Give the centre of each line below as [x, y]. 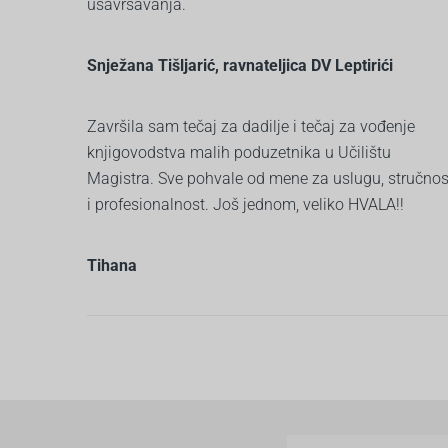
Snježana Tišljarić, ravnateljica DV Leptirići [240, 65]
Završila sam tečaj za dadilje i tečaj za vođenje [251, 126]
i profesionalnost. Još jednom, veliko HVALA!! [245, 204]
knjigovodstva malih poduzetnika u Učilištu [239, 152]
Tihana [112, 265]
